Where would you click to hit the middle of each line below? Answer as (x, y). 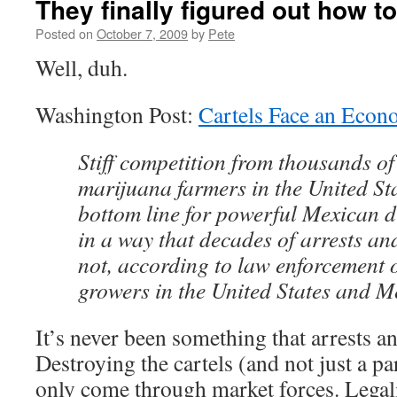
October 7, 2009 (142, 33)
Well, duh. (82, 67)
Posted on (64, 33)
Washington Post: (117, 114)
